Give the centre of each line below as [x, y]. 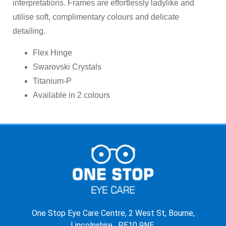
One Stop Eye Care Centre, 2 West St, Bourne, [113, 213]
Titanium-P [52, 81]
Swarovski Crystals [67, 67]
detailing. [29, 31]
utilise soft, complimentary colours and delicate [96, 17]
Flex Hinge [52, 52]
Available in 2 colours [71, 95]
